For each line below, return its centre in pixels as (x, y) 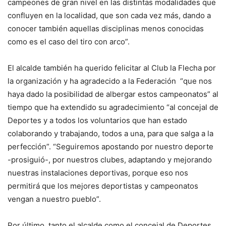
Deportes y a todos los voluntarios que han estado (97, 120)
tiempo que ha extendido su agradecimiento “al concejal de (113, 107)
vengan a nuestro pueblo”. (54, 199)
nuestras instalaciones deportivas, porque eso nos (98, 173)
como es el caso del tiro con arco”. (69, 42)
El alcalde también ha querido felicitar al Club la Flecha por (112, 68)
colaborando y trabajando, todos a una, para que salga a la (110, 133)
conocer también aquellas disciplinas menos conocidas (106, 29)
